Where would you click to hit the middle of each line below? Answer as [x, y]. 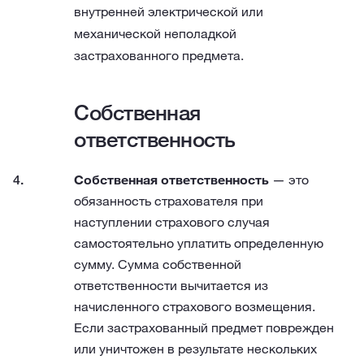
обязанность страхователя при [169, 201]
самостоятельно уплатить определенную [199, 243]
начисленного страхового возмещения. [195, 306]
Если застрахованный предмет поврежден [204, 327]
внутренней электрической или [169, 11]
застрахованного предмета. [159, 55]
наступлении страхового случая [172, 222]
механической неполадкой [155, 33]
